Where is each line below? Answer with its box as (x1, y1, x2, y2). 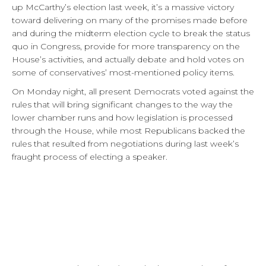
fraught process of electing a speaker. (12, 151, 167, 162)
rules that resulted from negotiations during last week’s (12, 138, 239, 149)
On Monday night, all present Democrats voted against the (12, 85, 254, 97)
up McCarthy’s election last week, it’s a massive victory (12, 1, 234, 12)
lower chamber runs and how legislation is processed (12, 112, 233, 123)
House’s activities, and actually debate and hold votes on (12, 53, 244, 65)
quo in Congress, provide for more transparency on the (12, 40, 240, 52)
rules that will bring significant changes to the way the (12, 99, 233, 110)
